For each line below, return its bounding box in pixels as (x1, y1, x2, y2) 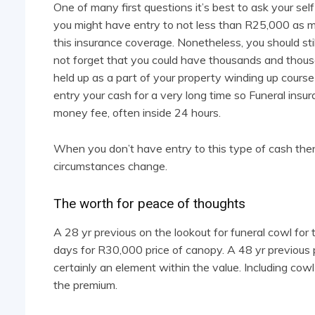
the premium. (53, 278, 117, 292)
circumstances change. (53, 159, 167, 174)
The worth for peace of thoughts (53, 195, 245, 212)
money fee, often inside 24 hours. (53, 105, 221, 120)
